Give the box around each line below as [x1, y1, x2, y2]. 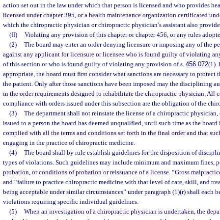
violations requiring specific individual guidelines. [3, 198, 138, 206]
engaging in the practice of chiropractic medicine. [3, 139, 135, 147]
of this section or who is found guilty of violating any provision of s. [3, 60, 186, 68]
